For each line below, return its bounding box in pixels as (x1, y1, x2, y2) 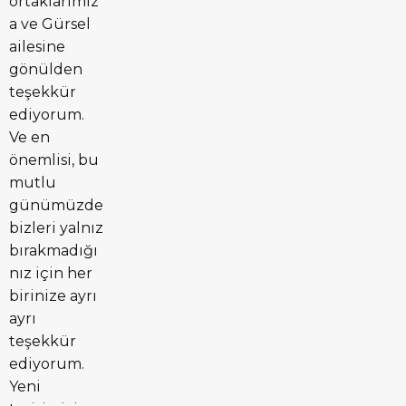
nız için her (9, 264, 92, 282)
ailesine (9, 37, 65, 55)
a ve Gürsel (9, 14, 91, 33)
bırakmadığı (9, 241, 98, 259)
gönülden (9, 60, 82, 78)
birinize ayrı (9, 286, 97, 304)
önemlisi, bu (9, 150, 99, 169)
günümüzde (9, 196, 103, 214)
